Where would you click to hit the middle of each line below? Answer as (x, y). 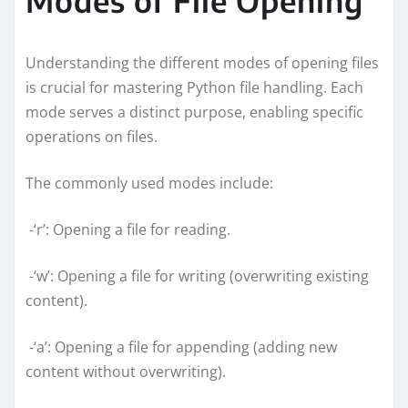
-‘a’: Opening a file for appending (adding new (181, 347)
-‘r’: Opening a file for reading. (130, 229)
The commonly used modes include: (149, 183)
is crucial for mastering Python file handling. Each (194, 87)
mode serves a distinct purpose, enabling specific (194, 112)
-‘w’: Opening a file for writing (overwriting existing (197, 275)
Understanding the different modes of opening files (202, 62)
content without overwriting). (127, 371)
